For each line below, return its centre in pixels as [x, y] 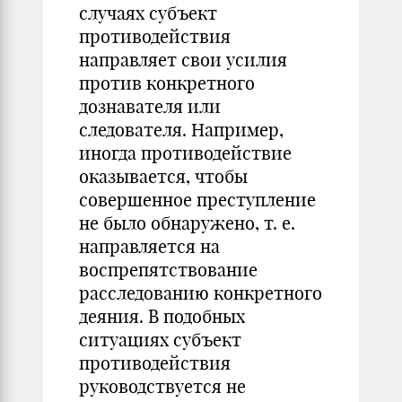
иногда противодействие [185, 153]
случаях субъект [148, 13]
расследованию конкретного [201, 293]
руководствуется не [162, 386]
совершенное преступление [197, 200]
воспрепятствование [168, 270]
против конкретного [167, 83]
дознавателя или [150, 106]
